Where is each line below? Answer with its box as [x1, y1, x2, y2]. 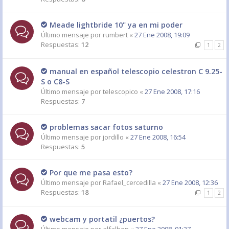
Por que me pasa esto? [50, 168, 132, 177]
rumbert [103, 30, 128, 39]
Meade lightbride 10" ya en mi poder [50, 20, 182, 30]
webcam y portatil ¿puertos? [50, 214, 155, 224]
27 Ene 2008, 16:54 [130, 132, 186, 142]
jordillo [103, 132, 124, 142]
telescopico [103, 87, 138, 96]
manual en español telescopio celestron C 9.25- [50, 66, 222, 76]
